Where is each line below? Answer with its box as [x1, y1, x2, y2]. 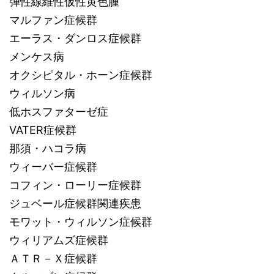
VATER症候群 [9, 124, 76, 136]
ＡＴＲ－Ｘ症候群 [9, 252, 97, 265]
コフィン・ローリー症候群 [9, 179, 141, 191]
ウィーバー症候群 [9, 160, 97, 173]
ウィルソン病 [9, 87, 75, 100]
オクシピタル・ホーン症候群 [9, 68, 152, 81]
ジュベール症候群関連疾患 [9, 197, 141, 210]
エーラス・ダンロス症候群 [9, 32, 141, 45]
